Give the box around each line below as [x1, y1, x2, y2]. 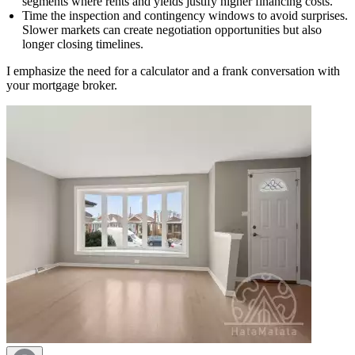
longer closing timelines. [22, 37, 143, 52]
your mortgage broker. [6, 78, 117, 93]
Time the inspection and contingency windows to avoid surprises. [22, 9, 348, 23]
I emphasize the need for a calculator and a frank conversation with [6, 64, 340, 78]
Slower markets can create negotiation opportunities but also [22, 23, 322, 37]
